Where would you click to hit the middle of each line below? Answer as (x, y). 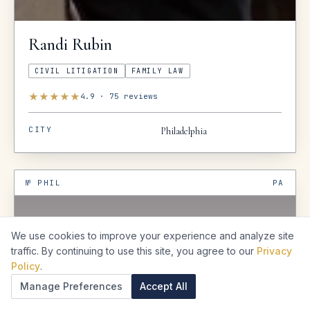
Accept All (164, 286)
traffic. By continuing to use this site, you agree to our (133, 251)
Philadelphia (184, 131)
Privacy (274, 251)
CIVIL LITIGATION (77, 71)
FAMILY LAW (157, 71)
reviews (138, 97)
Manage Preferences (71, 286)
